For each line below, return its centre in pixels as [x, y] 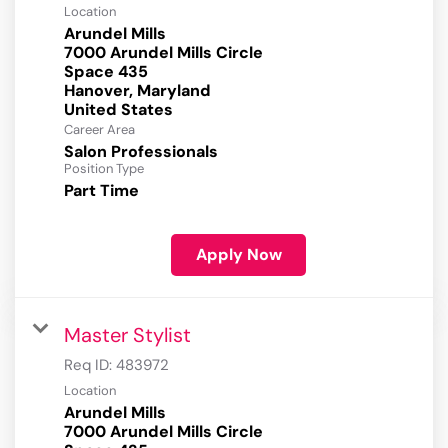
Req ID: [90, 365]
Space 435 [106, 72]
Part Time [101, 191]
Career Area [99, 130]
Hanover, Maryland [137, 91]
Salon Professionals [141, 152]
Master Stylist [127, 335]
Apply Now [238, 255]
